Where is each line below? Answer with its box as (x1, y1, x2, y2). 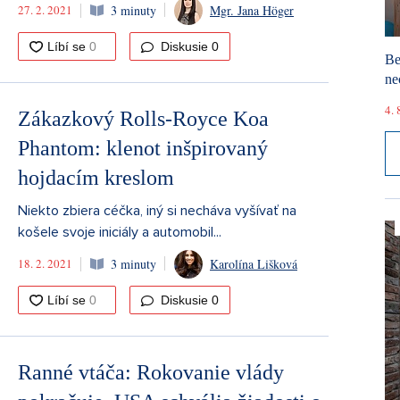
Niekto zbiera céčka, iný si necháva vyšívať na (18, 201, 296, 220)
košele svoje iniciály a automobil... (18, 222, 221, 241)
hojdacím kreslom (18, 165, 174, 189)
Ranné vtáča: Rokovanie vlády (18, 360, 284, 384)
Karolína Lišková (210, 255, 297, 273)
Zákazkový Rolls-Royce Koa (18, 106, 269, 130)
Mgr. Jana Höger (210, 2, 294, 20)
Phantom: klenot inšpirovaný (18, 136, 268, 160)
